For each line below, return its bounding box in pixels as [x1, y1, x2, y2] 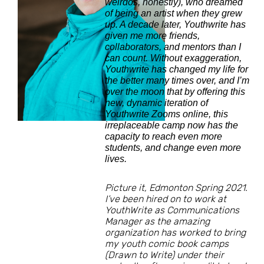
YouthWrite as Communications [105, 204, 239, 216]
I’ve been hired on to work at [105, 193, 226, 205]
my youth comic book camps [105, 238, 229, 250]
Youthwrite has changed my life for [105, 64, 248, 75]
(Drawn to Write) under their [105, 249, 224, 261]
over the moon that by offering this [105, 87, 245, 97]
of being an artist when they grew [105, 8, 242, 19]
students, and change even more [105, 143, 241, 153]
